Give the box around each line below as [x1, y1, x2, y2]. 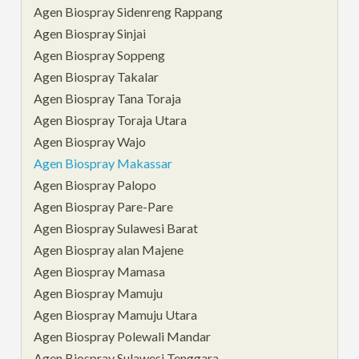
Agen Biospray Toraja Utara [34, 111, 188, 127]
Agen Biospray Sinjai [34, 25, 147, 41]
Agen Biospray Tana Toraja [34, 90, 182, 106]
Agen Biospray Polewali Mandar [34, 328, 212, 344]
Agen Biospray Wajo [34, 133, 147, 149]
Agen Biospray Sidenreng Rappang [34, 3, 224, 19]
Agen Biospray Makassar [34, 155, 173, 171]
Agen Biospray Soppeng [34, 46, 166, 63]
